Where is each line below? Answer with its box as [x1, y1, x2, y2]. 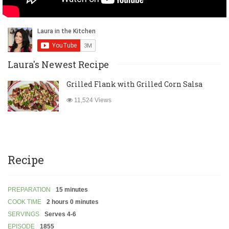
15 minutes [56, 186, 88, 194]
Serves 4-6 [44, 211, 76, 218]
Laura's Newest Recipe [8, 58, 109, 71]
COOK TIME [8, 198, 41, 206]
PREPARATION [8, 186, 51, 194]
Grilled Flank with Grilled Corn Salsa [66, 79, 202, 89]
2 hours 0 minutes [47, 198, 99, 206]
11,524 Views [73, 97, 111, 104]
